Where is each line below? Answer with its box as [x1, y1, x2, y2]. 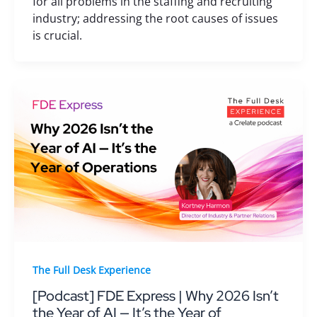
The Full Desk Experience [32, 263, 151, 277]
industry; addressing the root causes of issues [32, 10, 278, 26]
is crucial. [32, 27, 82, 43]
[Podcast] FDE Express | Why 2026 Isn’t [32, 287, 279, 306]
